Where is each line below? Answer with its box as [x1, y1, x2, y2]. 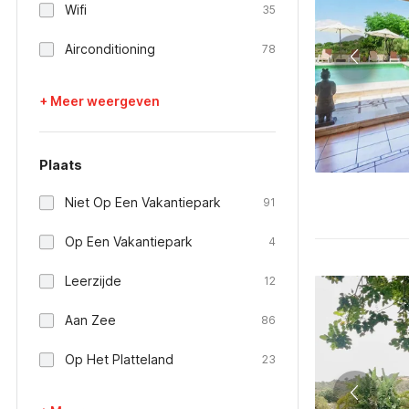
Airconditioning [65, 41, 155, 57]
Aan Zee [65, 312, 116, 328]
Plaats [39, 157, 82, 173]
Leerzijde [65, 273, 121, 288]
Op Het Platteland [65, 351, 173, 367]
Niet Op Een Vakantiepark [65, 194, 221, 210]
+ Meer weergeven [39, 93, 160, 109]
